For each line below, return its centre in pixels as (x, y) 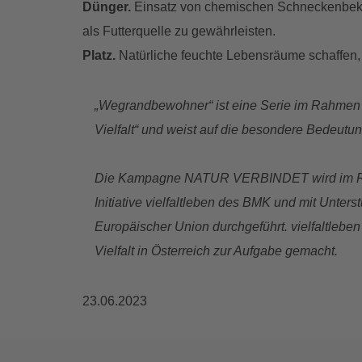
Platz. (99, 56)
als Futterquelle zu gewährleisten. (179, 32)
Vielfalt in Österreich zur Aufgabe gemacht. (216, 251)
